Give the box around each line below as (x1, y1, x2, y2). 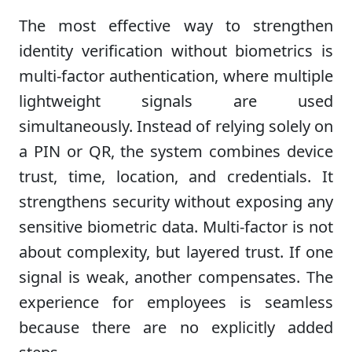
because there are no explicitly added (19, 317, 333, 339)
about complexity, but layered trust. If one (19, 241, 333, 263)
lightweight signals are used (19, 90, 333, 112)
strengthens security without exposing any (19, 191, 333, 213)
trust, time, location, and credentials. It (19, 166, 333, 188)
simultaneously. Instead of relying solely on (19, 115, 333, 137)
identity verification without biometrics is (19, 40, 333, 62)
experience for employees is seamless (19, 291, 333, 313)
